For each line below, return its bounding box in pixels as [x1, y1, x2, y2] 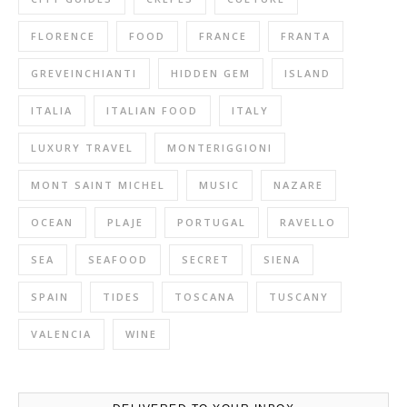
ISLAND [284, 65, 331, 80]
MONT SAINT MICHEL [31, 177, 165, 192]
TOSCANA [174, 289, 235, 303]
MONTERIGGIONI [167, 140, 273, 154]
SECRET [182, 252, 230, 266]
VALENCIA [31, 326, 92, 341]
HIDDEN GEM [171, 65, 251, 80]
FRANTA [281, 28, 331, 43]
